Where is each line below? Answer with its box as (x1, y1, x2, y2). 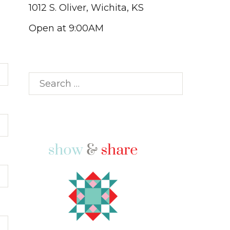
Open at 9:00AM (29, 23, 104, 34)
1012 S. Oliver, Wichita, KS (29, 2, 144, 13)
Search (28, 73, 60, 85)
